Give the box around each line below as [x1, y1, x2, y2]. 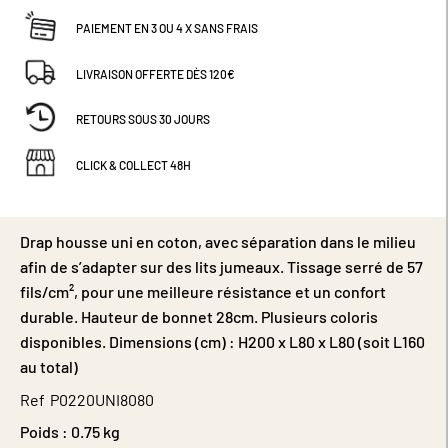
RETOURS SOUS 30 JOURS [76, 112, 211, 127]
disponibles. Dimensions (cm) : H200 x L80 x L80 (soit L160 [20, 332, 425, 352]
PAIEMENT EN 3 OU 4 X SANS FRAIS [76, 21, 259, 36]
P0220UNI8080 [50, 390, 154, 410]
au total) [20, 357, 78, 377]
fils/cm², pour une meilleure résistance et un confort [20, 282, 386, 302]
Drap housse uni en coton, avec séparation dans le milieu [20, 232, 416, 252]
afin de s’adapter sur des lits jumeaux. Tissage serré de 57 [20, 257, 423, 277]
